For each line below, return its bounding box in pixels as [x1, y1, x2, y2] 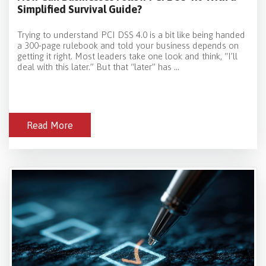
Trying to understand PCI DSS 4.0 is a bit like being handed [17, 30, 245, 40]
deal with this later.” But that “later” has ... [17, 62, 179, 72]
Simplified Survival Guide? [17, 3, 142, 16]
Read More [27, 120, 73, 131]
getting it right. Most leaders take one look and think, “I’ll [17, 51, 237, 62]
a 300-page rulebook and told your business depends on [17, 40, 239, 51]
